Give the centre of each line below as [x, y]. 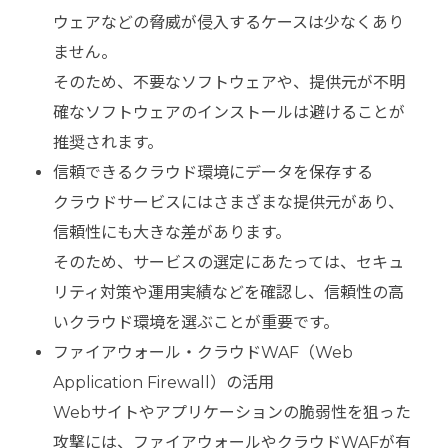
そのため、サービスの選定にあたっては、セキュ [228, 263]
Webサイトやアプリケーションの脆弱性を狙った [231, 413]
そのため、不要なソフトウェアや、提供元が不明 [228, 83]
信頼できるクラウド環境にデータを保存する [212, 173]
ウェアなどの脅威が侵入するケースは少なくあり [228, 23]
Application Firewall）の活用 [163, 383]
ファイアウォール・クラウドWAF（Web [202, 353]
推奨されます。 [107, 143]
